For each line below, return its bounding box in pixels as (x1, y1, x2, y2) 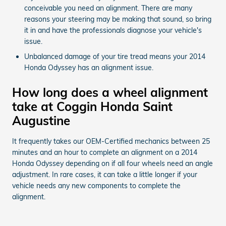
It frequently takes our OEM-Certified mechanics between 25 (12, 136, 210, 146)
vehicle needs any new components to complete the (12, 181, 181, 190)
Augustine (12, 112, 70, 128)
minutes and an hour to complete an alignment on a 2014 (12, 147, 197, 157)
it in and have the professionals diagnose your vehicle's (24, 25, 202, 35)
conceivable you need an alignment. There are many (24, 3, 192, 13)
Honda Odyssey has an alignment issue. (24, 63, 153, 72)
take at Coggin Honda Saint (12, 98, 173, 114)
